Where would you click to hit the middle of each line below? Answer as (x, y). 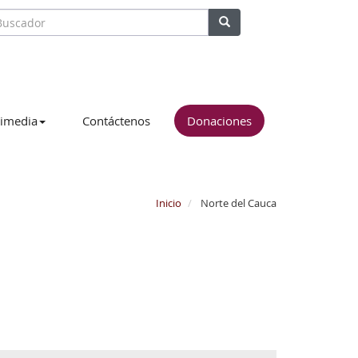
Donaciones (219, 121)
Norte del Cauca (237, 203)
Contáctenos (116, 121)
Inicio (169, 203)
